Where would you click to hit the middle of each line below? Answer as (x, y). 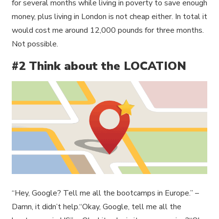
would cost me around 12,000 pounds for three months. (108, 30)
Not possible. (35, 44)
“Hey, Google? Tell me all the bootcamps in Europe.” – (105, 193)
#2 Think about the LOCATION (99, 66)
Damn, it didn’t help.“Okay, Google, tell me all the (97, 207)
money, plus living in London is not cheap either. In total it (109, 16)
